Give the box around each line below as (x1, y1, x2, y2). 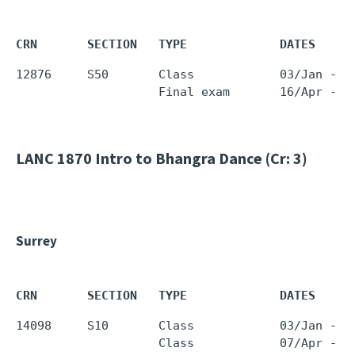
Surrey (16, 232, 57, 250)
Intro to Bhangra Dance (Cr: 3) (92, 148, 307, 168)
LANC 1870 (16, 148, 92, 168)
